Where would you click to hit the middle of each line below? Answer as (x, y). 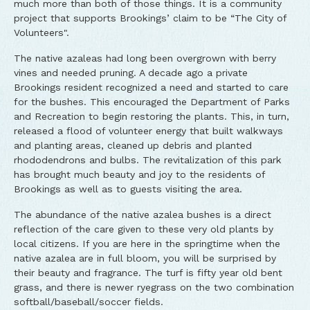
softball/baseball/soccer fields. (89, 302)
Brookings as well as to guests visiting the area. (128, 189)
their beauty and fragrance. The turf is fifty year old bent (148, 273)
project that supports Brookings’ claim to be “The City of (150, 18)
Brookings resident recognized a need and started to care (151, 87)
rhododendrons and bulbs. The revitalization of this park (148, 160)
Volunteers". (42, 33)
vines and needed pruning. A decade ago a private (131, 73)
